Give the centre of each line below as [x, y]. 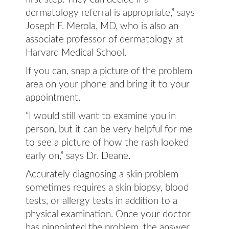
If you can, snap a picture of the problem [109, 71]
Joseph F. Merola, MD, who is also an [102, 26]
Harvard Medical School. [77, 53]
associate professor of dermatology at [105, 40]
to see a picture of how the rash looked [107, 143]
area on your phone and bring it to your [108, 85]
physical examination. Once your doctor [108, 214]
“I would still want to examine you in [101, 116]
